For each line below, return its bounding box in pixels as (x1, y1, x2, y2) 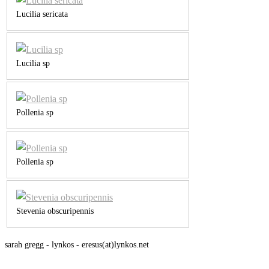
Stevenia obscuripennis (16, 206, 94, 216)
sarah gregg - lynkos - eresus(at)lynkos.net (5, 240, 149, 249)
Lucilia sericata (16, 9, 68, 19)
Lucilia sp (16, 58, 50, 68)
